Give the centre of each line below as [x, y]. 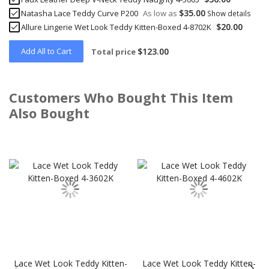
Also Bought [49, 113]
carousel [24, 144]
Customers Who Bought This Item [121, 97]
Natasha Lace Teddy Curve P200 [80, 13]
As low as [160, 13]
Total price [113, 51]
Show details [229, 13]
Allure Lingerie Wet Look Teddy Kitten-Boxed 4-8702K [116, 27]
